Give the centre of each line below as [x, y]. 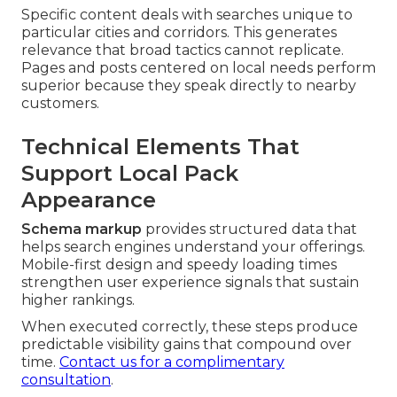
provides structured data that [249, 230]
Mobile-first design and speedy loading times [179, 265]
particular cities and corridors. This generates [179, 33]
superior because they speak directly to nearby [189, 86]
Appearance [89, 200]
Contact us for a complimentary [172, 362]
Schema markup [82, 230]
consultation [66, 380]
